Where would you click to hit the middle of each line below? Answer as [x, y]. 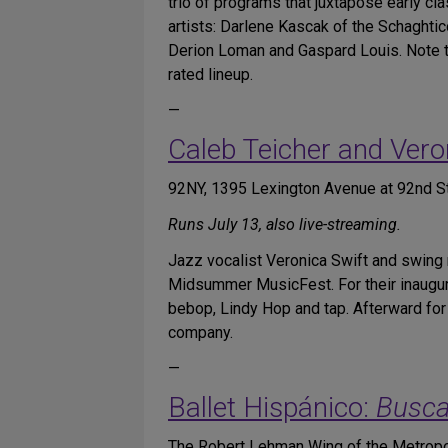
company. [200, 332]
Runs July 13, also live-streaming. [284, 224]
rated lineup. [210, 74]
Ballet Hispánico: [272, 407]
